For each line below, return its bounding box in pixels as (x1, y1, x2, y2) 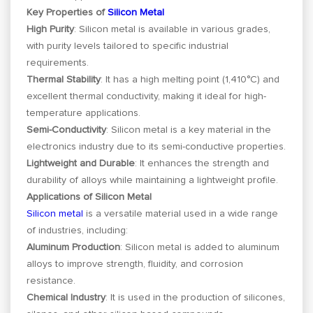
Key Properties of (27, 7, 108, 17)
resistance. (27, 275, 76, 286)
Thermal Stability (27, 74, 101, 85)
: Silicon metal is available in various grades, (74, 24, 271, 34)
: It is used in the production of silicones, (105, 292, 286, 303)
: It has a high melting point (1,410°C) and (101, 74, 280, 85)
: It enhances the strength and (135, 158, 270, 168)
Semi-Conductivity (27, 124, 107, 135)
